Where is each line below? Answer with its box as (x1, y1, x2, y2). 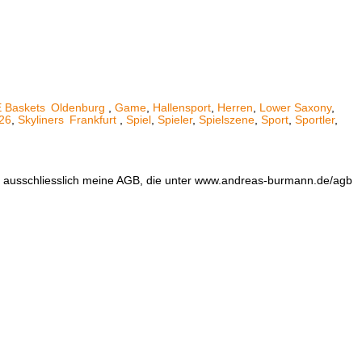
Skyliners (18, 113, 67, 126)
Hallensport (152, 101, 211, 114)
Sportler (294, 113, 335, 126)
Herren (217, 101, 253, 114)
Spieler (157, 113, 192, 126)
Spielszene (198, 113, 255, 126)
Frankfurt (69, 113, 117, 126)
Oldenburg (51, 101, 106, 114)
